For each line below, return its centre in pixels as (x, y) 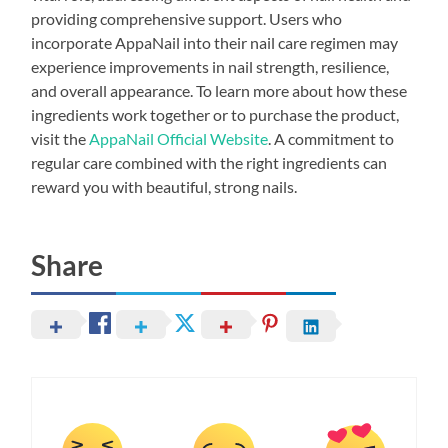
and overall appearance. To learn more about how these (219, 90)
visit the (60, 138)
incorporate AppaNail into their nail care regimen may (215, 42)
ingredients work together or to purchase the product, (215, 114)
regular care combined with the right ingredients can (209, 162)
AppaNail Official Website (179, 138)
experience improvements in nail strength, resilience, (210, 66)
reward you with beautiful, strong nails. (164, 186)
